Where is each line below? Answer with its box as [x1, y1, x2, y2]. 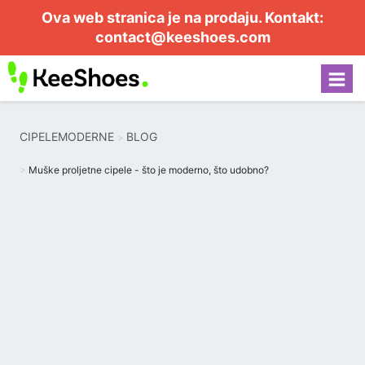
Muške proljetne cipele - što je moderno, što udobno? [29, 164, 269, 176]
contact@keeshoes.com [95, 29, 270, 46]
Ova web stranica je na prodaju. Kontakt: [42, 9, 323, 26]
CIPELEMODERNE [20, 130, 114, 143]
